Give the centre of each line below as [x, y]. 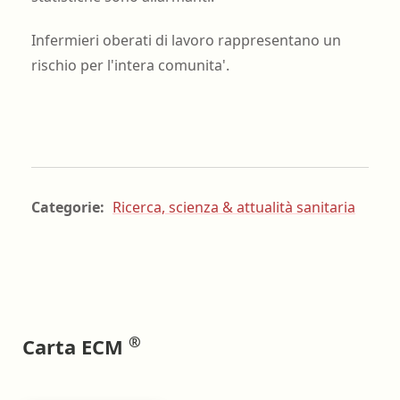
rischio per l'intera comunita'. [130, 65]
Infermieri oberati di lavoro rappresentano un [186, 40]
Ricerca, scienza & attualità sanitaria [233, 208]
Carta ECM [75, 347]
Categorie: [69, 208]
